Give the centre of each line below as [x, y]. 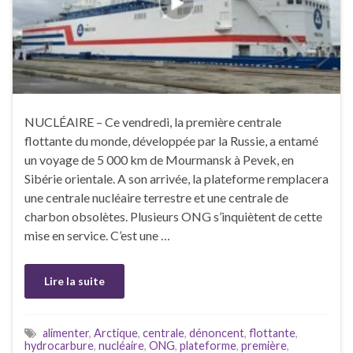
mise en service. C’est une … [97, 235]
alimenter [66, 333]
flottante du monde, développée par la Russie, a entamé [171, 140]
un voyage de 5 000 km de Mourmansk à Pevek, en [159, 159]
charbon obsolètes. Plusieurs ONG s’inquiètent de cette [173, 216]
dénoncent [217, 333]
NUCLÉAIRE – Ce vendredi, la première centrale [153, 121]
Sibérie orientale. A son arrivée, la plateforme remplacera [176, 178]
